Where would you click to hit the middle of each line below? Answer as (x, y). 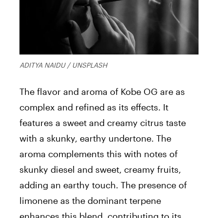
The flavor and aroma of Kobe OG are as (102, 91)
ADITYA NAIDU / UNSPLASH (63, 65)
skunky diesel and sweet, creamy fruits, (100, 169)
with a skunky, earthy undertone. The (95, 138)
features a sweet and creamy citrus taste (103, 123)
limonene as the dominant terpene (90, 200)
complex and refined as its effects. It (94, 107)
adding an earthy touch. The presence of (103, 185)
